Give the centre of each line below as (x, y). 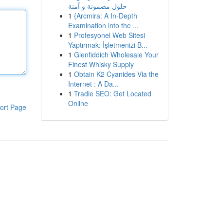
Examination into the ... (103, 25)
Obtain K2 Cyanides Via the (116, 74)
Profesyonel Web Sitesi (109, 35)
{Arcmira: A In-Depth (105, 16)
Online (78, 103)
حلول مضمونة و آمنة (97, 6)
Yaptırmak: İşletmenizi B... (108, 45)
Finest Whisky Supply (101, 64)
